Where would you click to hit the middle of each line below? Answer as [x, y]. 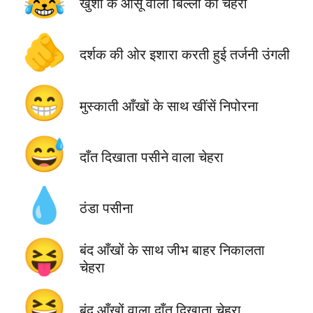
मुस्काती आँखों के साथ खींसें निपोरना [169, 105]
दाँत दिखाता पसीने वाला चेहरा [151, 156]
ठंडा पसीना [106, 208]
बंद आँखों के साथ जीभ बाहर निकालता [172, 250]
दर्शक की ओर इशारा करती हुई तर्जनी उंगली [184, 54]
